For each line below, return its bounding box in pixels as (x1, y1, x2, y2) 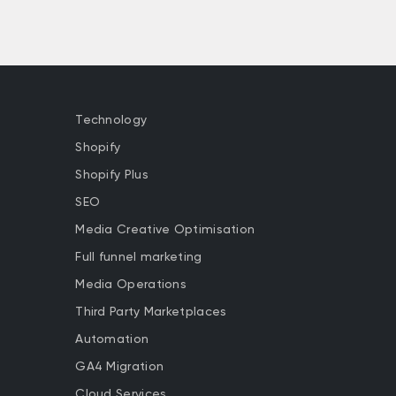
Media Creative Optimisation (75, 221, 255, 236)
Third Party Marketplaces (75, 303, 227, 318)
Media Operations (75, 276, 187, 291)
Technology (75, 111, 148, 126)
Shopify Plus (75, 166, 148, 181)
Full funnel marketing (75, 248, 202, 263)
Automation (75, 331, 149, 346)
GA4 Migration (75, 358, 164, 373)
